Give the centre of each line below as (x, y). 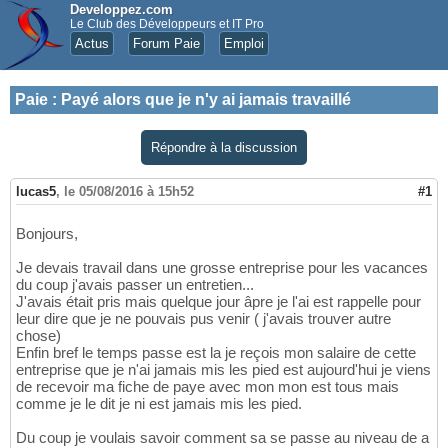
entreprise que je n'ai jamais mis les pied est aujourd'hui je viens (223, 370)
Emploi (244, 43)
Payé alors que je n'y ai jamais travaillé (206, 99)
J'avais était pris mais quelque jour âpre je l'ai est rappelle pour (218, 302)
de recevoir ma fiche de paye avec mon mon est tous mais (207, 387)
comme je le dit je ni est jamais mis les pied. (159, 404)
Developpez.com (121, 9)
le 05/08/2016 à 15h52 (129, 192)
